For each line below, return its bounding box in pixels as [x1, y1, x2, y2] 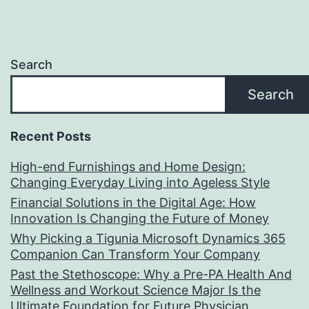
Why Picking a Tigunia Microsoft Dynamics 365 [10, 231, 286, 246]
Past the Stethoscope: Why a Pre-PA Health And [10, 267, 292, 282]
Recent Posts [10, 129, 91, 144]
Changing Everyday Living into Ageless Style [10, 175, 270, 190]
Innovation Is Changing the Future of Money [10, 211, 269, 226]
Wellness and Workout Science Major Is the [10, 283, 261, 298]
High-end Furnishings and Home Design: [10, 159, 246, 175]
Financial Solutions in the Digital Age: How [10, 195, 256, 210]
